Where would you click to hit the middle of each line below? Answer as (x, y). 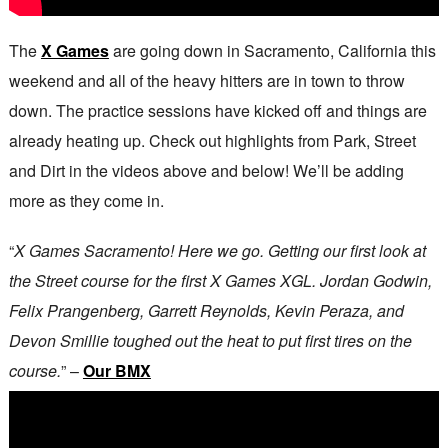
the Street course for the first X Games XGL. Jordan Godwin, (220, 280)
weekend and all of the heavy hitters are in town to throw (206, 80)
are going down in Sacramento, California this (272, 50)
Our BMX (116, 370)
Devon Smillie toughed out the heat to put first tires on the (210, 340)
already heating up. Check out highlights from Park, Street (212, 140)
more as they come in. (86, 200)
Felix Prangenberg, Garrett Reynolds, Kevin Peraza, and (206, 310)
